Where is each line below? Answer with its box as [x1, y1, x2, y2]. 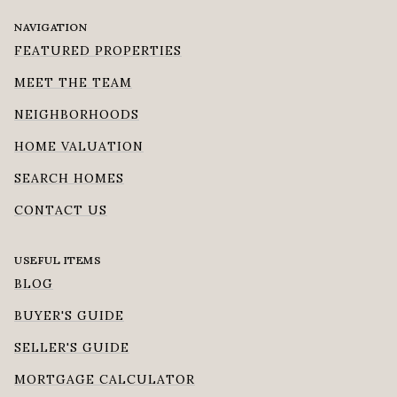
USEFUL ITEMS [14, 253, 101, 268]
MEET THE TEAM [14, 74, 132, 91]
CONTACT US [14, 202, 107, 219]
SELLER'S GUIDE [14, 339, 129, 356]
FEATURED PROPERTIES [14, 43, 182, 59]
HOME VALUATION [14, 138, 144, 155]
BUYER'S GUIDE [14, 307, 124, 324]
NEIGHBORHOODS [14, 106, 139, 123]
